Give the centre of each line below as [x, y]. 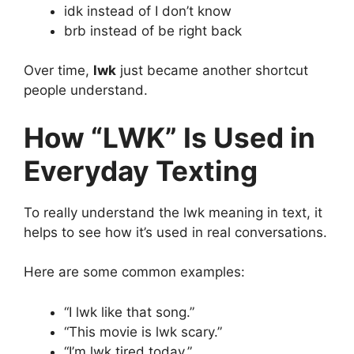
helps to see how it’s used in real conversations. [175, 232]
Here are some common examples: [134, 272]
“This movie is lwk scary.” [143, 331]
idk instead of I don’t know [148, 11]
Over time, [58, 71]
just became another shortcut [212, 71]
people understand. [86, 90]
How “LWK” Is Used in [169, 137]
